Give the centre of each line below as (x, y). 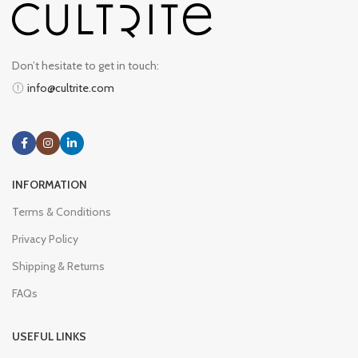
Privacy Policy (45, 239)
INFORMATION (50, 185)
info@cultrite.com (71, 88)
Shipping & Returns (58, 266)
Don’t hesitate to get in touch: (86, 66)
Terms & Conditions (62, 212)
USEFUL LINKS (49, 336)
